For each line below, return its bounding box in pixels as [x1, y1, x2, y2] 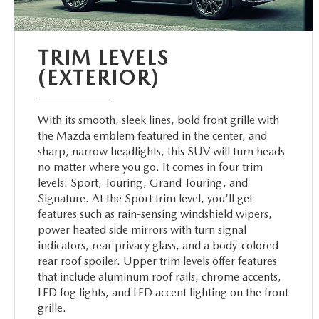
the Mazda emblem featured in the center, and [38, 128, 268, 142]
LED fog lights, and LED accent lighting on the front [38, 285, 289, 299]
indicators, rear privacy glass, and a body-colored [38, 238, 279, 252]
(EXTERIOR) [38, 65, 160, 90]
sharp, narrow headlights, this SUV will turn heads [38, 144, 286, 158]
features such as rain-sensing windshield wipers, [38, 206, 273, 221]
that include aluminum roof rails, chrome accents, [38, 269, 282, 283]
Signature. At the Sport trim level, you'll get [38, 191, 253, 205]
